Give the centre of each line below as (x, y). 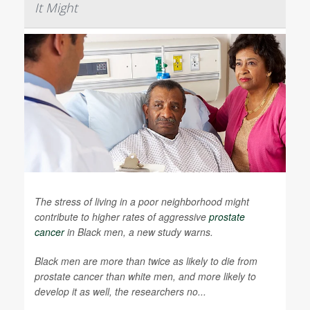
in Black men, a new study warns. (139, 232)
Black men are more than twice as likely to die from (146, 261)
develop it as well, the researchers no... (120, 291)
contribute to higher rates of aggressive (122, 217)
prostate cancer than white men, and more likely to (145, 276)
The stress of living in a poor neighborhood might (142, 201)
